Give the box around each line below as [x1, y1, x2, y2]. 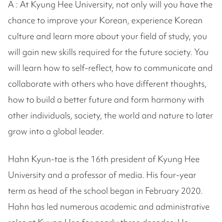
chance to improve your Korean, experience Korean [8, 14, 203, 26]
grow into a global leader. [8, 125, 104, 137]
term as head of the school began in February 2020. [8, 185, 203, 197]
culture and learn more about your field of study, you [8, 30, 207, 42]
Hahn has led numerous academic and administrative [8, 201, 210, 213]
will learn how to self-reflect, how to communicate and [8, 62, 213, 74]
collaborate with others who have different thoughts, [8, 78, 207, 90]
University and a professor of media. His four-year [8, 169, 196, 181]
